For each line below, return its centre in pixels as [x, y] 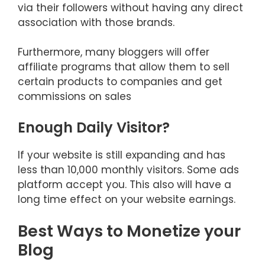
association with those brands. [96, 22]
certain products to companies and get [120, 82]
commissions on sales [75, 96]
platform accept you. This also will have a [125, 184]
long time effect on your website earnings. [127, 199]
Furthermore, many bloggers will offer [114, 52]
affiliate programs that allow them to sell [124, 67]
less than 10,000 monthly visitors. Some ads [128, 169]
